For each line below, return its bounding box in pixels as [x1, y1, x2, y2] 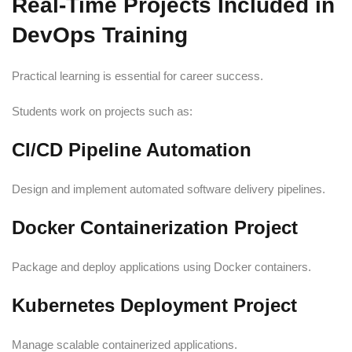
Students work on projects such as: [12, 104, 192, 118]
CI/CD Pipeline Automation [12, 138, 251, 160]
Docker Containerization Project [12, 216, 298, 238]
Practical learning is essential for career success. [12, 68, 263, 82]
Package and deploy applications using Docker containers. [12, 259, 311, 273]
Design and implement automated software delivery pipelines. [12, 181, 325, 196]
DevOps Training [12, 22, 188, 47]
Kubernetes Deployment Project [12, 294, 297, 316]
